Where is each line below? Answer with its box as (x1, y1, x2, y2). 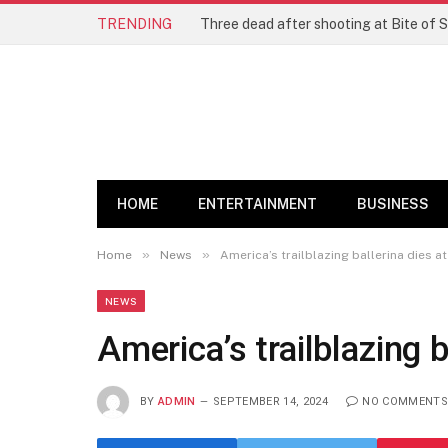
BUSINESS (357, 196, 429, 212)
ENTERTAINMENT (198, 196, 317, 212)
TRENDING (97, 15, 172, 32)
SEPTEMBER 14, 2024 (213, 394, 328, 408)
